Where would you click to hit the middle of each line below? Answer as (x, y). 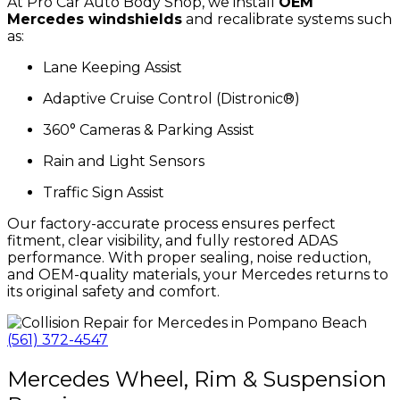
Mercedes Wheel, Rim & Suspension (197, 379)
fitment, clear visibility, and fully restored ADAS (173, 240)
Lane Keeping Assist (112, 67)
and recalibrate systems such (287, 19)
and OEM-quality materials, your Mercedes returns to (198, 274)
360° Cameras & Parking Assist (149, 129)
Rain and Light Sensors (124, 161)
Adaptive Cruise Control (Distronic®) (171, 98)
